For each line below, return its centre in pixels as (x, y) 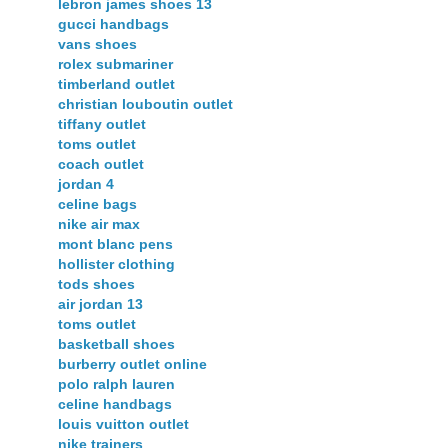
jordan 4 (86, 184)
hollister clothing (116, 264)
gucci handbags (113, 24)
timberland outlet (116, 84)
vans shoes (97, 44)
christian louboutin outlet (145, 104)
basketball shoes (116, 344)
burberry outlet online (132, 364)
